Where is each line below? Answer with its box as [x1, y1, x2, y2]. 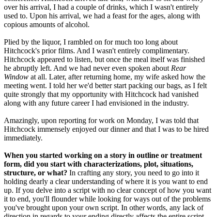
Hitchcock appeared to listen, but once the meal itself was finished [4, 55, 205, 64]
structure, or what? [4, 169, 69, 177]
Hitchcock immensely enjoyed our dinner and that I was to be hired [4, 125, 209, 134]
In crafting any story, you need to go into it [69, 169, 199, 177]
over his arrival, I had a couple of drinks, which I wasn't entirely [4, 3, 199, 12]
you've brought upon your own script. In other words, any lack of [4, 203, 203, 212]
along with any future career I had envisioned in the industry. [4, 99, 189, 108]
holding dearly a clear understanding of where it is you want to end [4, 177, 208, 186]
